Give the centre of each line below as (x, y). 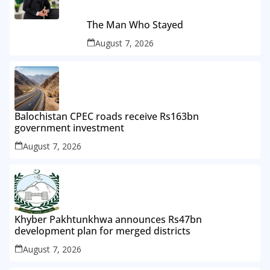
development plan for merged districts (102, 231)
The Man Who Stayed (135, 24)
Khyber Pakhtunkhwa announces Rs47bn (108, 219)
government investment (69, 127)
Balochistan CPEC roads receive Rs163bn (107, 116)
